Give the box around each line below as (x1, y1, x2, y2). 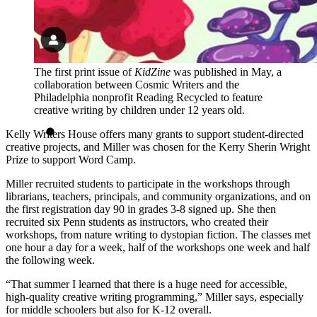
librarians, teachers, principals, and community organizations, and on (6, 190, 311, 202)
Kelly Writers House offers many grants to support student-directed (6, 127, 304, 140)
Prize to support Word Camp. (6, 153, 136, 166)
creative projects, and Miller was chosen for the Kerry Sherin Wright (6, 140, 310, 153)
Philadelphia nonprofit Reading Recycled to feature (34, 91, 263, 103)
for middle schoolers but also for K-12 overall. (6, 303, 212, 316)
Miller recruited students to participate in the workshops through (6, 177, 290, 190)
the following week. (6, 253, 95, 266)
